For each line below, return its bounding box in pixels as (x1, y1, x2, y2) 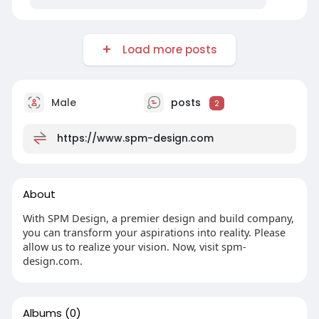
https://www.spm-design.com (56, 130, 214, 145)
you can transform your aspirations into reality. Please (22, 224, 286, 239)
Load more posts (116, 41, 217, 57)
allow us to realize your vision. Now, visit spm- (22, 239, 246, 253)
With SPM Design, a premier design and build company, (22, 210, 294, 225)
